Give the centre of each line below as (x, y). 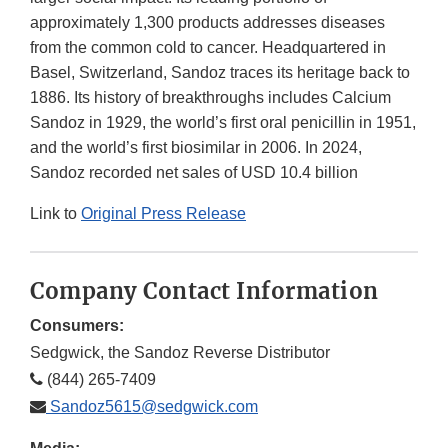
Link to (55, 214)
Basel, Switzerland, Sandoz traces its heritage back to (220, 73)
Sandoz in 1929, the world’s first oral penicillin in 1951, (223, 123)
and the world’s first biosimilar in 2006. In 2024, (196, 148)
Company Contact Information (204, 291)
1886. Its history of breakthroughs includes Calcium (210, 98)
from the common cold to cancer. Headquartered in (208, 48)
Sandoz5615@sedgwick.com (152, 407)
